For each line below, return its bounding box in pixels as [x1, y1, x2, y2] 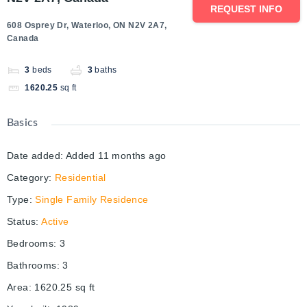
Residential [55, 172, 106, 184]
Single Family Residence [35, 194, 149, 206]
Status [7, 216, 36, 228]
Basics [7, 117, 38, 129]
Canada [7, 34, 39, 44]
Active [41, 216, 69, 228]
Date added [7, 150, 61, 162]
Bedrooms [7, 238, 54, 249]
